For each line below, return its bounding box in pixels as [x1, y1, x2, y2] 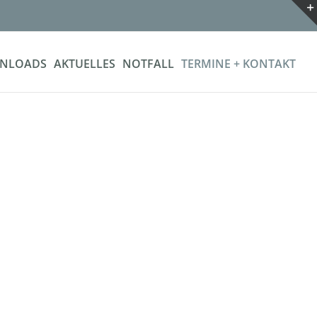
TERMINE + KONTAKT [181, 56, 296, 71]
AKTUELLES [54, 56, 115, 71]
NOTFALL [122, 56, 174, 71]
